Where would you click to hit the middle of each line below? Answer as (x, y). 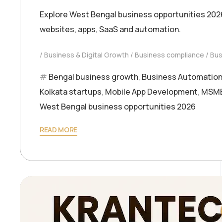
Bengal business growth (93, 77)
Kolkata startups (71, 91)
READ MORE (59, 129)
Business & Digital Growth (86, 55)
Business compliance (169, 55)
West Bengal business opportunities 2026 (118, 106)
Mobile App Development (151, 91)
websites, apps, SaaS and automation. (110, 29)
